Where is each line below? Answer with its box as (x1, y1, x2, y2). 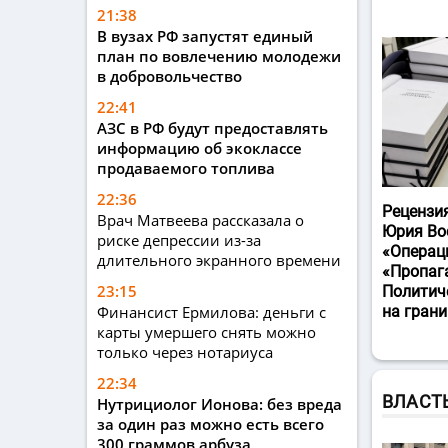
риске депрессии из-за (97, 230, 261, 251)
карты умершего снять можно (97, 322, 316, 343)
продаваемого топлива (97, 158, 275, 179)
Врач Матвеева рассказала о (97, 210, 304, 231)
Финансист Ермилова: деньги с (97, 302, 326, 323)
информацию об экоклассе (97, 138, 302, 159)
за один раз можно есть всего (97, 414, 324, 435)
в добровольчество (97, 66, 242, 87)
